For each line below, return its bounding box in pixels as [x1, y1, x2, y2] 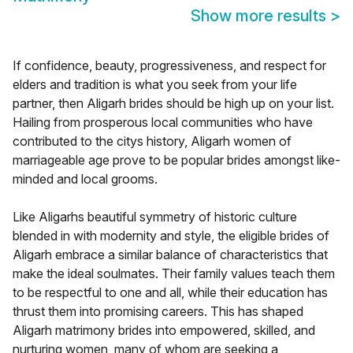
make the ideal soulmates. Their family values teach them [13, 266, 335, 282]
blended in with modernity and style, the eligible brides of [13, 228, 329, 244]
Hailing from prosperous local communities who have [13, 114, 313, 131]
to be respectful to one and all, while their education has [13, 284, 328, 301]
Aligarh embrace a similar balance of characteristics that [13, 247, 328, 263]
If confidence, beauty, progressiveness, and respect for [13, 58, 326, 74]
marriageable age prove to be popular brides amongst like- [13, 152, 340, 169]
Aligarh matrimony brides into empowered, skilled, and [13, 322, 315, 339]
